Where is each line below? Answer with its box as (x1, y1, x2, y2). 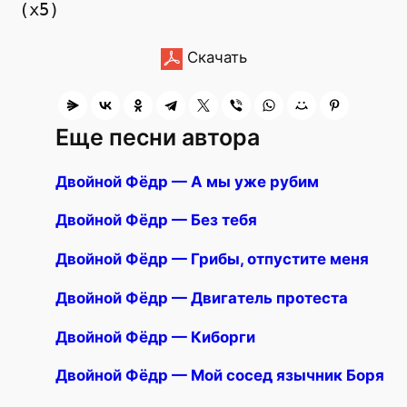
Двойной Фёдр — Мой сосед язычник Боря (55, 366, 385, 385)
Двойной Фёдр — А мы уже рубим (55, 172, 320, 191)
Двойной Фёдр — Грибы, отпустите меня (55, 250, 370, 269)
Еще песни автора (55, 123, 261, 151)
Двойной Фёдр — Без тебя (55, 211, 258, 230)
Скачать (182, 48, 247, 67)
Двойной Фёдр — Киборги (55, 327, 256, 346)
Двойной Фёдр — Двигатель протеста (55, 288, 349, 307)
